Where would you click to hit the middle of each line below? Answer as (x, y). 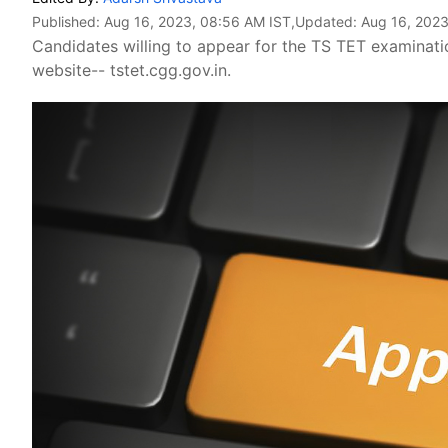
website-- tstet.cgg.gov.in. (131, 70)
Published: (68, 21)
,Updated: (326, 21)
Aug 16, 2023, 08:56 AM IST (197, 21)
